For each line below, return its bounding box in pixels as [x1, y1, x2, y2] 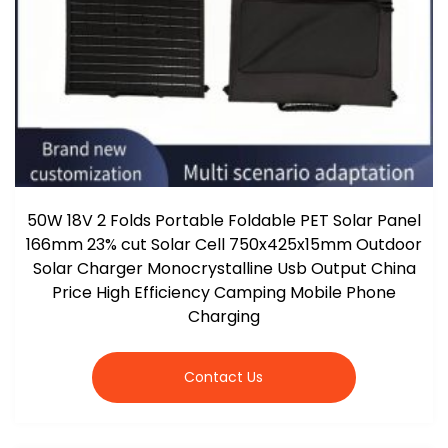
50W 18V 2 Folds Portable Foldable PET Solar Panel [27, 208, 421, 232]
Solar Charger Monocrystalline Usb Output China [32, 256, 416, 280]
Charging [188, 304, 260, 328]
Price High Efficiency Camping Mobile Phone [52, 280, 396, 304]
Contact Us [184, 366, 264, 387]
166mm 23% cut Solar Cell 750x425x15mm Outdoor [26, 232, 422, 256]
